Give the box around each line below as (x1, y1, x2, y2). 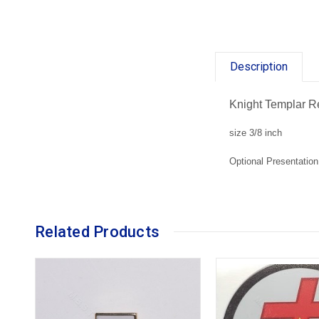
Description (230, 59, 288, 73)
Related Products (35, 222, 159, 241)
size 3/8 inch (229, 127, 283, 138)
